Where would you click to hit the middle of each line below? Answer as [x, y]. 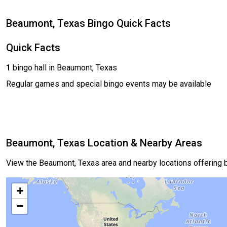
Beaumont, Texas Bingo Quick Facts [88, 24]
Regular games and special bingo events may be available [109, 84]
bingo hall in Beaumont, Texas [64, 68]
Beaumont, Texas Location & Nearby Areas [104, 143]
